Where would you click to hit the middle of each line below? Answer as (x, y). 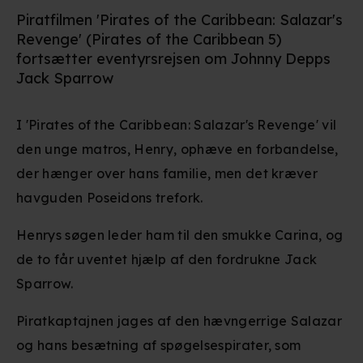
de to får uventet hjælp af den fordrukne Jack (167, 259)
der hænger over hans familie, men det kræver (167, 173)
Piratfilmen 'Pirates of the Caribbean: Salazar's (179, 20)
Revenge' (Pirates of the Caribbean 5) (149, 39)
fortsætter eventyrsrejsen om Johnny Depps (173, 59)
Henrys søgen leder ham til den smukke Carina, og (180, 235)
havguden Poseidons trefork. (110, 198)
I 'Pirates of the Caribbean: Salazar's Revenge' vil (177, 125)
